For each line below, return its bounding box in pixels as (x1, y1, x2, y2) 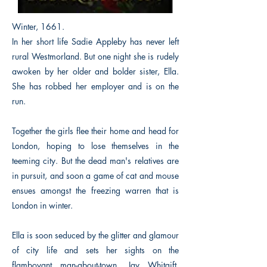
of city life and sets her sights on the (12, 244, 179, 256)
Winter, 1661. (12, 21, 64, 32)
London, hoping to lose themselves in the (12, 140, 179, 151)
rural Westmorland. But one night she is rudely (12, 51, 179, 62)
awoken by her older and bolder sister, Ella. (12, 66, 179, 77)
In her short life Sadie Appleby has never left (12, 36, 179, 47)
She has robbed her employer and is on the (12, 80, 179, 92)
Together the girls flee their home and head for (12, 125, 179, 136)
